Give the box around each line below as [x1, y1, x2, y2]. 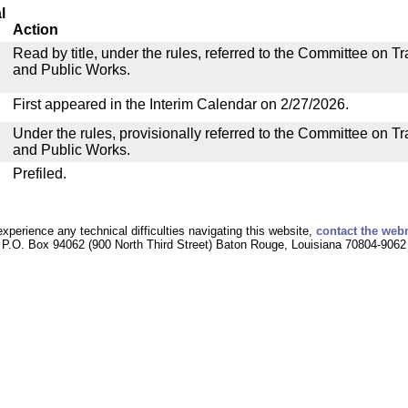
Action [13, 22, 58, 37]
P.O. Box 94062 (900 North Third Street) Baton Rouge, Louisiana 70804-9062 [2, 238, 406, 251]
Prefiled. [13, 166, 66, 181]
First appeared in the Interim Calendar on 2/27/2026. [13, 97, 349, 112]
